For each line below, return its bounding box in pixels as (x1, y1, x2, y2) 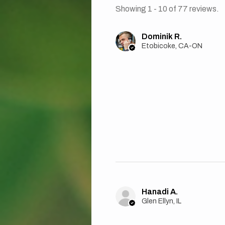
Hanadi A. (142, 187, 178, 196)
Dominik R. (142, 32, 182, 41)
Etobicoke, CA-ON (142, 42, 202, 50)
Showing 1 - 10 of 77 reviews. (116, 5, 219, 14)
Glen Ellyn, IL (142, 197, 181, 205)
